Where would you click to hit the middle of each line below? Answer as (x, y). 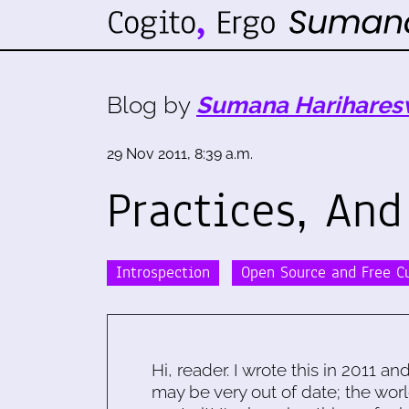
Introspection (163, 272)
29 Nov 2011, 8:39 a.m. (180, 154)
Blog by (152, 105)
